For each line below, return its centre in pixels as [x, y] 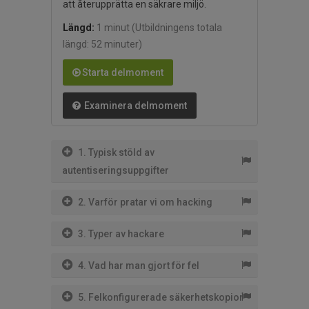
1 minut [113, 28]
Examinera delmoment [134, 106]
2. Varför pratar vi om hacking [145, 202]
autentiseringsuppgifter [116, 171]
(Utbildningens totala [177, 28]
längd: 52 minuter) [102, 44]
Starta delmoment [123, 73]
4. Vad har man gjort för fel [139, 266]
